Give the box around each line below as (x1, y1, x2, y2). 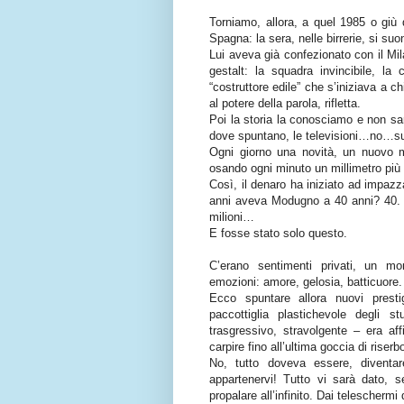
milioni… (209, 210, 254, 225)
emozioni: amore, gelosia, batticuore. (209, 275, 402, 289)
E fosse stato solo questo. (209, 226, 347, 241)
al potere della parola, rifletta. (209, 96, 361, 111)
